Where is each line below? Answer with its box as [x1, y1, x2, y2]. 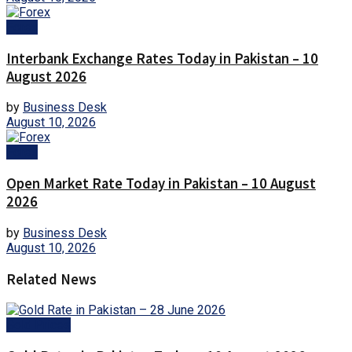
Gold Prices [6, 317, 71, 333]
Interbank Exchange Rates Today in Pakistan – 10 [6, 49, 318, 68]
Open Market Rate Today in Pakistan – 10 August [6, 174, 316, 193]
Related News [6, 269, 97, 288]
